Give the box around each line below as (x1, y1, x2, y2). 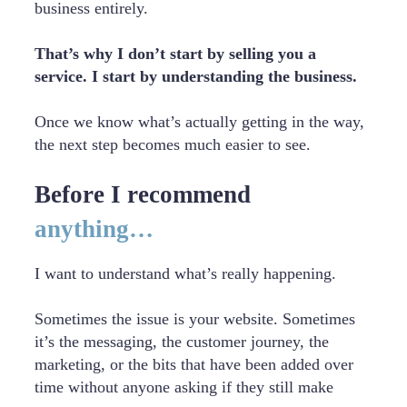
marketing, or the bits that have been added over (35, 354, 353, 373)
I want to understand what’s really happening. (35, 263, 336, 283)
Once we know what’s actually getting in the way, (35, 112, 364, 131)
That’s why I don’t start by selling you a (35, 44, 316, 63)
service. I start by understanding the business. (35, 66, 357, 85)
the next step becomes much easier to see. (35, 134, 311, 154)
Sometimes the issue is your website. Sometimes (35, 309, 355, 328)
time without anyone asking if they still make (35, 377, 333, 396)
